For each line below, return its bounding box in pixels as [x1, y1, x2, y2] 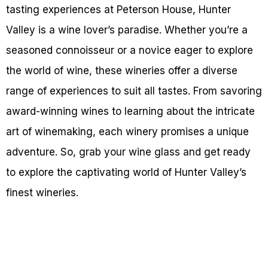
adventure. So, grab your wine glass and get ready [6, 146, 251, 158]
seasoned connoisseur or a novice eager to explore [6, 44, 253, 56]
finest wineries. [6, 187, 78, 199]
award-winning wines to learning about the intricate [6, 105, 255, 117]
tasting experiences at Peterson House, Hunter [6, 4, 231, 16]
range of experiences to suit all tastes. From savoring [6, 85, 262, 97]
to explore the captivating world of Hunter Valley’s [6, 166, 246, 178]
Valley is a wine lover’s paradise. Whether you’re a [6, 24, 248, 36]
